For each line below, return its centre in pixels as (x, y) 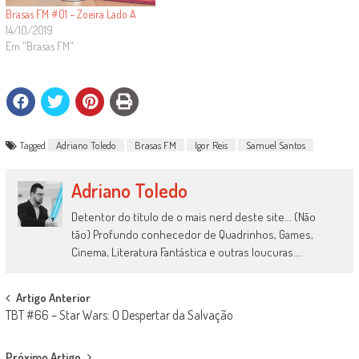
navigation (44, 329)
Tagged (33, 145)
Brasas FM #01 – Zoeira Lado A (71, 14)
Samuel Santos (275, 145)
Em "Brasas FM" (39, 46)
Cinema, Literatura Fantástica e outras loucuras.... (188, 252)
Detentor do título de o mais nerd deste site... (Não (194, 217)
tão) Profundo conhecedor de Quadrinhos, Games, (193, 235)
